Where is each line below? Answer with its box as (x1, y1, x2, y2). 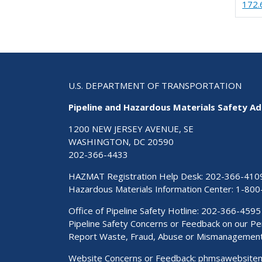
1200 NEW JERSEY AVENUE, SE (68, 123, 194, 135)
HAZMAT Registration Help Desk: (68, 170, 205, 182)
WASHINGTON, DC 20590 (68, 136, 174, 148)
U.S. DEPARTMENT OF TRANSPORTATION (68, 80, 242, 92)
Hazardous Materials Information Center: (68, 183, 236, 195)
